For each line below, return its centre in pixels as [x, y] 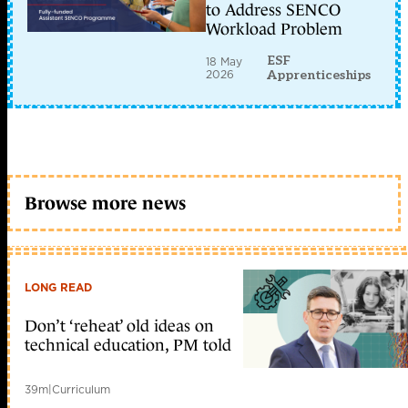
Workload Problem [274, 30]
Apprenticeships [319, 76]
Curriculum [81, 390]
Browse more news [105, 203]
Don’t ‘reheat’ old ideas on [119, 326]
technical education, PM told [128, 346]
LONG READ [58, 288]
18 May [224, 62]
